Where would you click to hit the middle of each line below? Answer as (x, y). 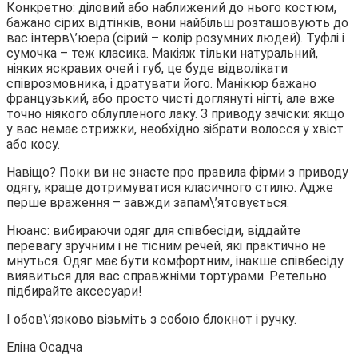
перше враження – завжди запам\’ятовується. (148, 202)
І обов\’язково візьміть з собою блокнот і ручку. (151, 319)
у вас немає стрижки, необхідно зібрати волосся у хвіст (175, 129)
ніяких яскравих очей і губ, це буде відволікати (147, 68)
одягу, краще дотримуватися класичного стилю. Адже (170, 187)
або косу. (33, 144)
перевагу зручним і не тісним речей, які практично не (166, 245)
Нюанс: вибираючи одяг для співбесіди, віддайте (153, 230)
